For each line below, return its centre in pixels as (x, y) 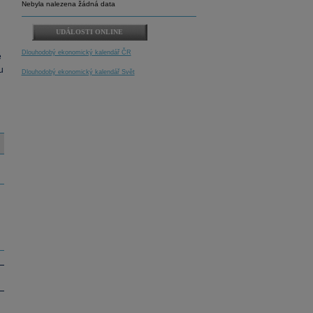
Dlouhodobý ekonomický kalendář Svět (78, 72)
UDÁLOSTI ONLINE (89, 32)
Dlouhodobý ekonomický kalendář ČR (76, 52)
